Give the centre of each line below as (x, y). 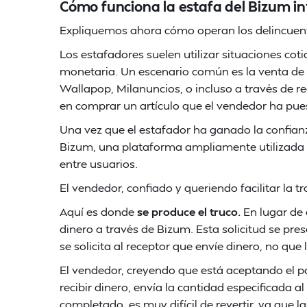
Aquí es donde (97, 211)
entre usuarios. (99, 163)
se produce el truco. (187, 211)
